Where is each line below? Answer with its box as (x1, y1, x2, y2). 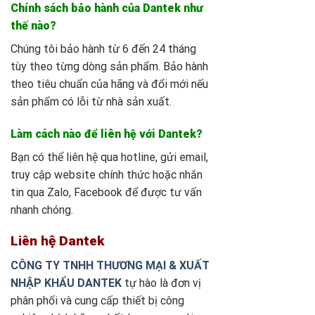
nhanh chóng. (11, 202, 73, 217)
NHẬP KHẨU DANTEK (11, 276, 122, 290)
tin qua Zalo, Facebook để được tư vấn (11, 185, 202, 199)
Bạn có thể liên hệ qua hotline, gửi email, (11, 150, 208, 164)
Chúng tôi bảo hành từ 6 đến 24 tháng (11, 41, 196, 56)
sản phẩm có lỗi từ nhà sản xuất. (11, 94, 172, 108)
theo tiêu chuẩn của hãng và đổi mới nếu (11, 77, 208, 91)
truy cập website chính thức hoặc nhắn (11, 167, 202, 181)
